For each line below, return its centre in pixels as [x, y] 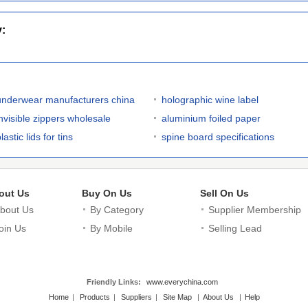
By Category [117, 210]
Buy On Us [107, 193]
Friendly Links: [115, 282]
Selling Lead [235, 228]
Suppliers [136, 297]
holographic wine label [210, 100]
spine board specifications [218, 137]
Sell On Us [224, 193]
